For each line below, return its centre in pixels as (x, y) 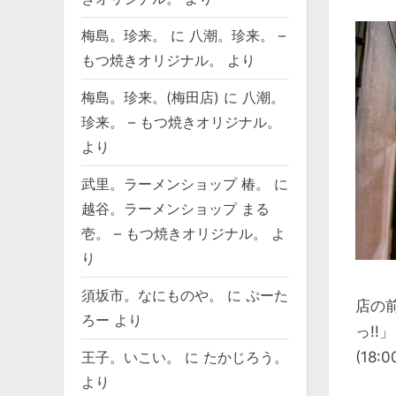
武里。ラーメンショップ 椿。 (175, 184)
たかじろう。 (246, 357)
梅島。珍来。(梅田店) (150, 98)
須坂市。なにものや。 (152, 296)
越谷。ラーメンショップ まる (175, 209)
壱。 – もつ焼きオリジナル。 (174, 234)
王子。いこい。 (131, 357)
